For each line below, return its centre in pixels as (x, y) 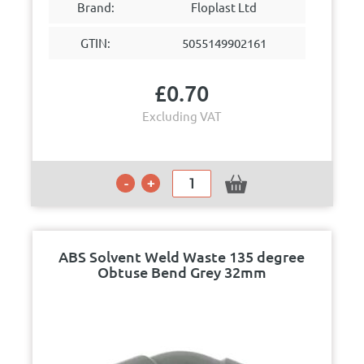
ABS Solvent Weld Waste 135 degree (182, 256)
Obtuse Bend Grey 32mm (182, 272)
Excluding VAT (182, 116)
